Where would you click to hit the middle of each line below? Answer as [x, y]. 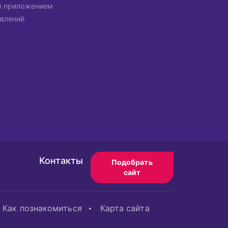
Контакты [61, 161]
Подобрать [132, 162]
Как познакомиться [42, 208]
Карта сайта [125, 208]
